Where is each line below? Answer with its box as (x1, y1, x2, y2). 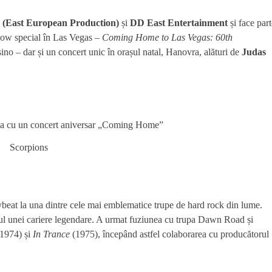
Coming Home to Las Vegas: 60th (102, 32, 233, 43)
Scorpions (9, 142, 48, 153)
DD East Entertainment (130, 18, 228, 29)
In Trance (33, 228, 70, 239)
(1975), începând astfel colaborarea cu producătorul (70, 228, 269, 239)
